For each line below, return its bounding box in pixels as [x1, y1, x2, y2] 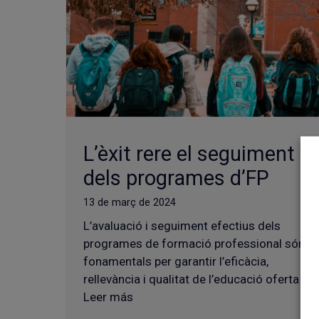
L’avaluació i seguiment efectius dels [83, 219, 281, 234]
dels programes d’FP [83, 166, 269, 191]
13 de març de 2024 [83, 197, 176, 209]
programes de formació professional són [83, 236, 305, 251]
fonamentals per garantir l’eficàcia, [83, 254, 268, 269]
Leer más [83, 290, 133, 305]
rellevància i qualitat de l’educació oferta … [83, 272, 310, 287]
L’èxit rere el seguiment [83, 142, 295, 167]
